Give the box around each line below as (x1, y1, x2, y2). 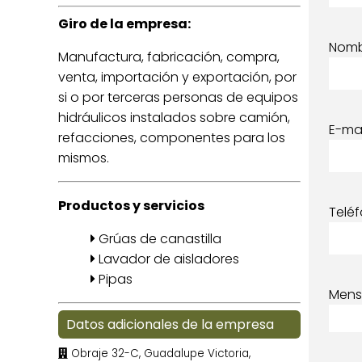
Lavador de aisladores (95, 250, 239, 268)
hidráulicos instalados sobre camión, (58, 108, 290, 127)
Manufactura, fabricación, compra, (58, 48, 280, 66)
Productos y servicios (58, 196, 204, 215)
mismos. (58, 149, 109, 167)
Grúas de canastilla (95, 229, 221, 248)
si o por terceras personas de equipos (58, 88, 298, 107)
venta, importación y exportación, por (58, 68, 297, 86)
